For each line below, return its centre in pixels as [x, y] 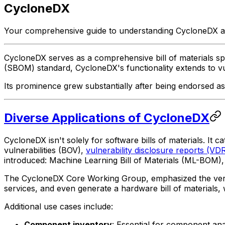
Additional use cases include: [59, 206]
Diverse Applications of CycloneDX [107, 118]
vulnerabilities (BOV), [45, 150]
